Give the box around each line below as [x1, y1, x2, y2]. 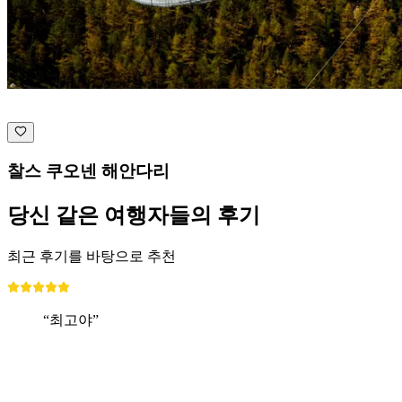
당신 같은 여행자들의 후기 [7, 203, 260, 227]
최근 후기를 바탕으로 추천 [7, 248, 176, 264]
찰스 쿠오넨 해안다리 [7, 161, 170, 180]
